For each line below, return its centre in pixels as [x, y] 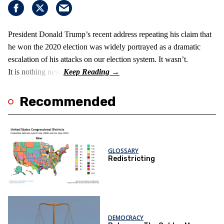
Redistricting [132, 159]
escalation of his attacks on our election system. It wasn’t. [98, 59]
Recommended [68, 101]
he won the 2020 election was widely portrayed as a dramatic [104, 46]
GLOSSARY [123, 151]
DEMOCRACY [126, 217]
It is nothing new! [36, 71]
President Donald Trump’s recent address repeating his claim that [110, 34]
